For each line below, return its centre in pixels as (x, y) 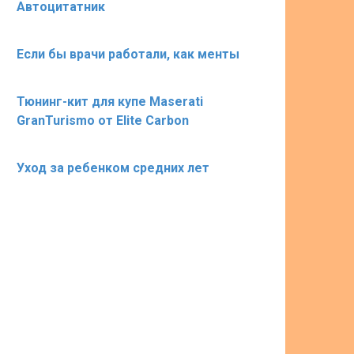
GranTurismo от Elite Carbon (103, 121)
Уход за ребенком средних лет (113, 168)
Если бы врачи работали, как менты (128, 54)
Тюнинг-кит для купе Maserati (110, 102)
